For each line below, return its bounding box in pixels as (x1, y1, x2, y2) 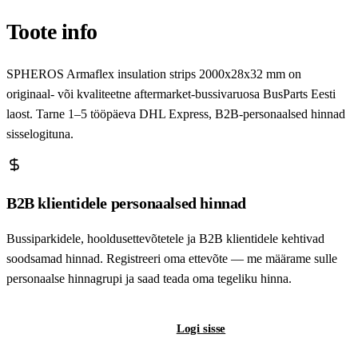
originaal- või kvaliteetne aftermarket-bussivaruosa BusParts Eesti (6, 86, 336, 101)
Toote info (6, 19, 97, 45)
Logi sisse (176, 321, 226, 335)
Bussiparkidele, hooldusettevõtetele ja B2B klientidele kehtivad (6, 231, 324, 245)
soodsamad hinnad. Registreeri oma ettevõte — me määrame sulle (6, 251, 337, 265)
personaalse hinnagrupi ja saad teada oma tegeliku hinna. (6, 271, 292, 285)
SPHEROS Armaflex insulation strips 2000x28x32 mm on (6, 66, 301, 81)
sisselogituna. (6, 126, 74, 141)
